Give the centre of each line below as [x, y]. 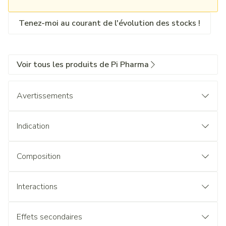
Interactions [37, 187]
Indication [33, 126]
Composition [39, 156]
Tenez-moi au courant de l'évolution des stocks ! [109, 23]
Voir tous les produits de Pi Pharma [83, 65]
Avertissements [45, 96]
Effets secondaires [49, 217]
